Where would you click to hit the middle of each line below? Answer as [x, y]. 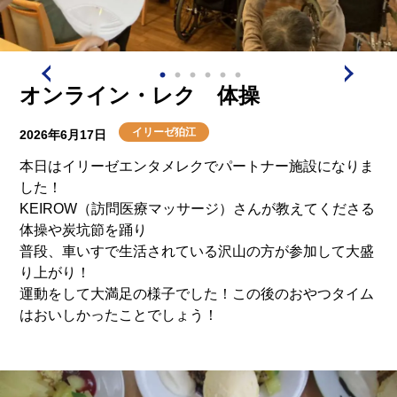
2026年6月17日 [65, 135]
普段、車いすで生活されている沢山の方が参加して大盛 [197, 251]
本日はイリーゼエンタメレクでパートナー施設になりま [197, 166]
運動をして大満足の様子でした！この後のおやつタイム [197, 294]
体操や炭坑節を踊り [84, 230]
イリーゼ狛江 [164, 132]
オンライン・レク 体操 [140, 95]
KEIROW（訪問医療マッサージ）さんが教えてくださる [198, 209]
